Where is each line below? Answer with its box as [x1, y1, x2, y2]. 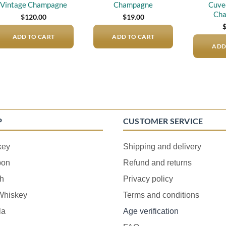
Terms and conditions [123, 190, 199, 199]
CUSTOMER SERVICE [123, 116, 203, 126]
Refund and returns [123, 158, 192, 167]
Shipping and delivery [123, 142, 201, 151]
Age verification [123, 206, 179, 215]
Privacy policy [123, 174, 173, 183]
